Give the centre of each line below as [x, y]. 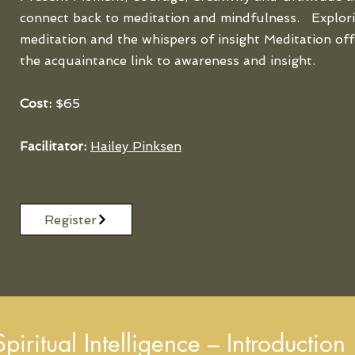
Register [71, 219]
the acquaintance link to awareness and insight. [168, 61]
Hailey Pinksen [136, 146]
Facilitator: [53, 146]
